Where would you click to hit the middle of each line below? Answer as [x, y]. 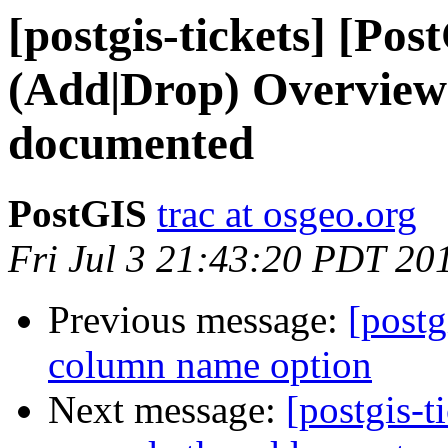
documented [131, 143]
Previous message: [198, 320]
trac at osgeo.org [287, 214]
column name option [210, 365]
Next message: [167, 410]
